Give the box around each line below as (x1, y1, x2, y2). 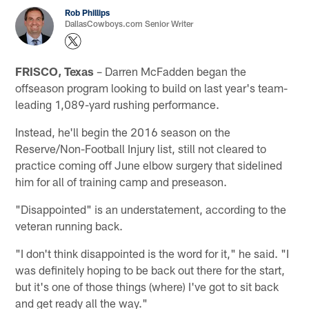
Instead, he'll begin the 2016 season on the (15, 124, 231, 139)
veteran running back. (15, 218, 123, 232)
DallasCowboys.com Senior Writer (65, 19, 194, 29)
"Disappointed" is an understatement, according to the (15, 201, 287, 216)
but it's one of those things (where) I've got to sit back (15, 279, 279, 293)
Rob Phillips (65, 8, 110, 18)
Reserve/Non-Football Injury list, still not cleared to (15, 141, 267, 155)
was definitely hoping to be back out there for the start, (15, 262, 286, 277)
